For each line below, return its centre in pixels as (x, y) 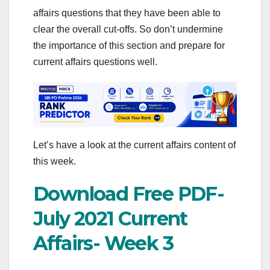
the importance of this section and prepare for (129, 46)
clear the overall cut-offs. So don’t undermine (128, 30)
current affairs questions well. (95, 62)
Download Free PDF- (129, 193)
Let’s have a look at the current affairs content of (134, 145)
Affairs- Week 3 (103, 243)
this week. (55, 161)
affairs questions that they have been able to (127, 13)
